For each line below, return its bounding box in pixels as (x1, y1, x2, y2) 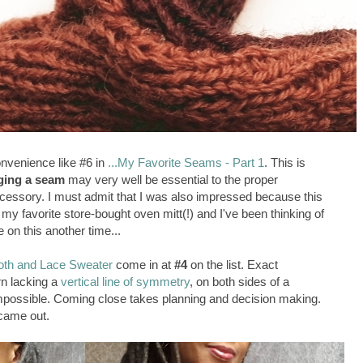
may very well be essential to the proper (65, 173, 278, 187)
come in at (113, 258, 174, 272)
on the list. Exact (190, 258, 278, 272)
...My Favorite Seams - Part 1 (108, 156, 264, 170)
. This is (264, 156, 305, 170)
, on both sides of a (190, 275, 289, 289)
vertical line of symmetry (61, 275, 190, 289)
